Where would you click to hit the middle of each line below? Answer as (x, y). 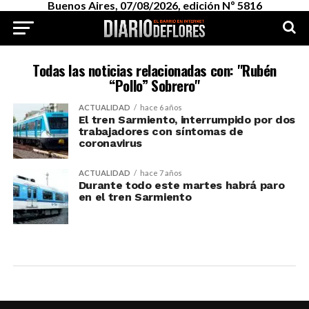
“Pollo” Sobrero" (154, 85)
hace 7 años (161, 173)
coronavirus (110, 143)
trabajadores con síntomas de (161, 131)
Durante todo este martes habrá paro (181, 185)
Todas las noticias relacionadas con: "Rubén (154, 70)
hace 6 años (161, 107)
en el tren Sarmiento (135, 197)
